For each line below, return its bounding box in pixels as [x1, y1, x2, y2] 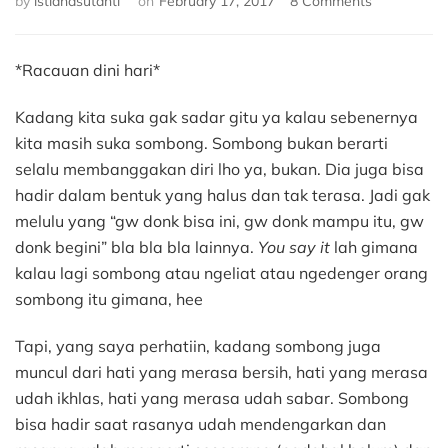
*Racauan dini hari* [15, 59, 160, 80]
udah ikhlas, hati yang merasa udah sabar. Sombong [15, 387, 409, 408]
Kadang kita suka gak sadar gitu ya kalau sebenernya [15, 106, 418, 127]
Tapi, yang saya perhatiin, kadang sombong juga [15, 335, 381, 356]
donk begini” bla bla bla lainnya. [15, 236, 258, 257]
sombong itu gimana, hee [15, 288, 203, 309]
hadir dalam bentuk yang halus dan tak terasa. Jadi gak [15, 184, 430, 205]
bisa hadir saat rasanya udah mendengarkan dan [15, 413, 386, 434]
